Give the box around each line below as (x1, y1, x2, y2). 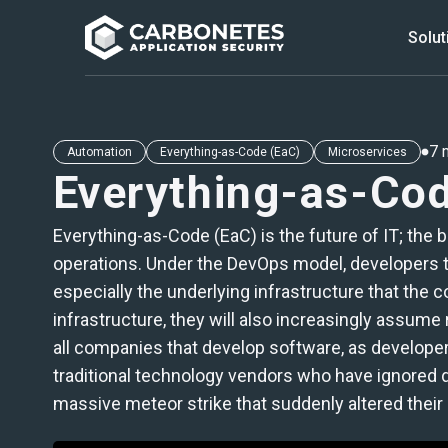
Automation (66, 144, 132, 159)
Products (274, 174, 332, 191)
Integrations (274, 254, 351, 271)
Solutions (274, 214, 334, 231)
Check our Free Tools (258, 405, 398, 422)
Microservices (327, 144, 407, 159)
